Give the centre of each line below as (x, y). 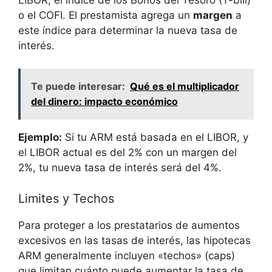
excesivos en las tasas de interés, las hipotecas (134, 240)
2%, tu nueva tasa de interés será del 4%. (120, 168)
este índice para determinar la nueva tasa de (128, 30)
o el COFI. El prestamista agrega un (106, 15)
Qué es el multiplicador (185, 87)
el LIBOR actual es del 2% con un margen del (127, 153)
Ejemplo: (40, 138)
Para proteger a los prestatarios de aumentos (129, 225)
